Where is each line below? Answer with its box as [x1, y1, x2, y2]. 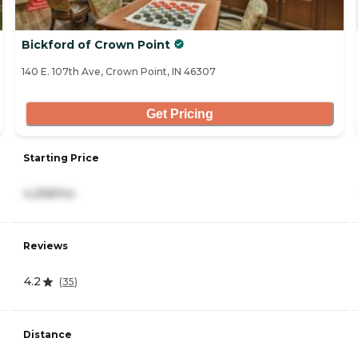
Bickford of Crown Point [22, 38, 170, 53]
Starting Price [23, 152, 99, 165]
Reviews [23, 240, 68, 253]
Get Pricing [145, 106, 213, 121]
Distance [23, 328, 72, 340]
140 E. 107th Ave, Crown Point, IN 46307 [22, 66, 216, 78]
